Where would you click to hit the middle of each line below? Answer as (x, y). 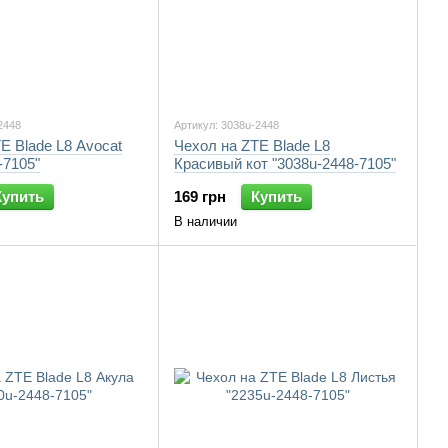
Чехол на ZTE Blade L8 (252, 145)
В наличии (205, 221)
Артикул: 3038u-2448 (226, 125)
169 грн (200, 196)
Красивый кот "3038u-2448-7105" (285, 163)
